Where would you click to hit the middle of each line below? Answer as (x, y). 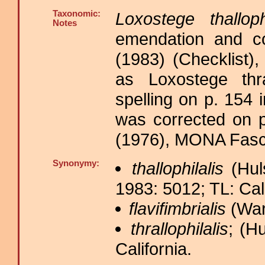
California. (153, 249)
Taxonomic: (77, 14)
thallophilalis (177, 168)
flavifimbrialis (177, 209)
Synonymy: (76, 163)
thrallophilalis (179, 229)
